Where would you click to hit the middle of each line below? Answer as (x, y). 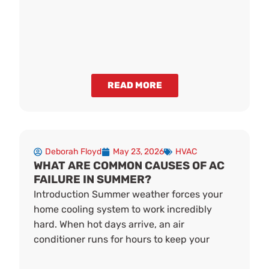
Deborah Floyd (74, 152)
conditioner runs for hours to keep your (122, 240)
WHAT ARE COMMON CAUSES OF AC (129, 166)
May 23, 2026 (139, 152)
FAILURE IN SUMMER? (93, 180)
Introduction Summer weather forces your (128, 195)
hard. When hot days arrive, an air (109, 225)
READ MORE (134, 85)
